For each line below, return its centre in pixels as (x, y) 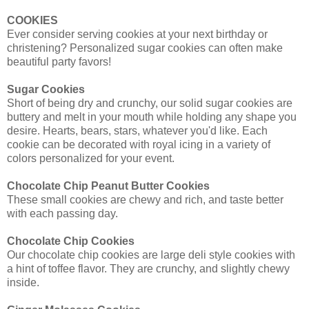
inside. (23, 283)
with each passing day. (62, 214)
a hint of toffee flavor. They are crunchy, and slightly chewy (148, 269)
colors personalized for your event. (91, 159)
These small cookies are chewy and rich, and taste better (145, 200)
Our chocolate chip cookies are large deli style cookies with (151, 255)
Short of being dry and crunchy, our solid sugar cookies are (150, 103)
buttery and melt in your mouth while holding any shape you (152, 117)
